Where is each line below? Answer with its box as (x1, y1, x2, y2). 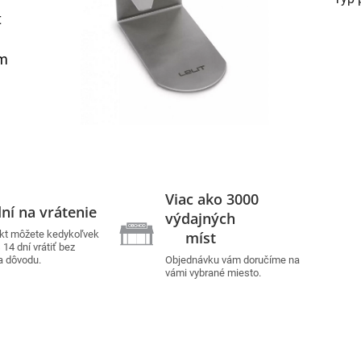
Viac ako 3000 (165, 189, 259, 209)
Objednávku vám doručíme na (165, 253, 301, 266)
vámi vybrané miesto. (165, 266, 262, 279)
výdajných (165, 208, 297, 228)
